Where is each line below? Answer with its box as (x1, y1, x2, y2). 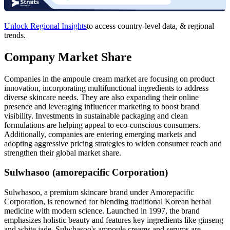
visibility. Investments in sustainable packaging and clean (4, 111, 188, 120)
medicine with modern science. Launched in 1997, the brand (4, 206, 200, 216)
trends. (4, 30, 26, 40)
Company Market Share (4, 50, 132, 64)
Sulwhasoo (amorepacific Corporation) (4, 167, 168, 178)
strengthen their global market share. (4, 148, 121, 157)
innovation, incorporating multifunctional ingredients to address (4, 83, 208, 92)
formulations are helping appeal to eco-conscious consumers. (4, 120, 200, 129)
